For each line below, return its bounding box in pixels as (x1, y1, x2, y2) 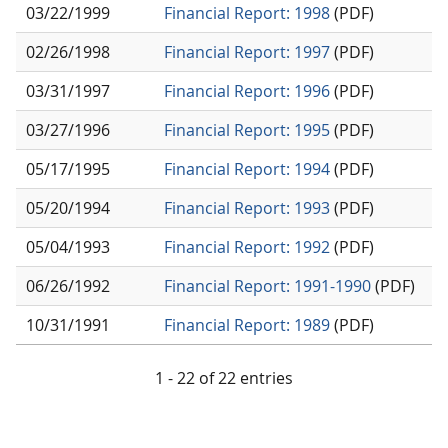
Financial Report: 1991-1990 (164, 274, 371, 297)
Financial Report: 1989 (164, 313, 330, 336)
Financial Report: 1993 (164, 196, 330, 219)
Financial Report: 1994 (164, 157, 330, 180)
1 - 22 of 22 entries (155, 366, 293, 389)
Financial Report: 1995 (164, 118, 330, 141)
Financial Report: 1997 (164, 40, 330, 63)
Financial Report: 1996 (164, 79, 330, 102)
